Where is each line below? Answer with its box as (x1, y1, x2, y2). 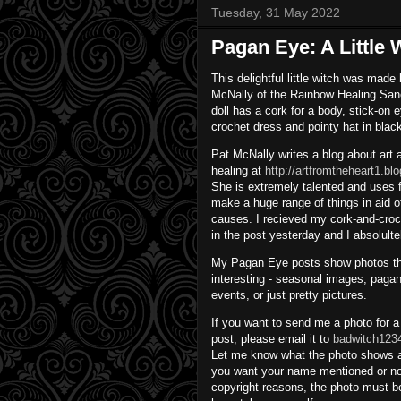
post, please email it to (211, 331, 333, 346)
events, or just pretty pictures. (211, 287, 371, 302)
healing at (211, 163, 265, 177)
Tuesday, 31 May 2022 (211, 4, 340, 20)
